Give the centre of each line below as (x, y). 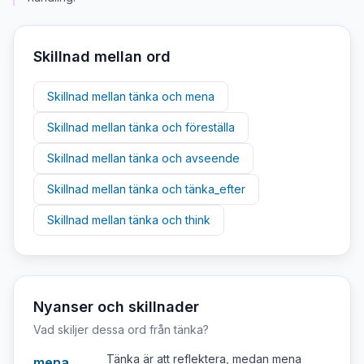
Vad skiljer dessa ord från (104, 329)
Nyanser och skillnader (116, 307)
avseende (212, 158)
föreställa (210, 127)
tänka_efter (215, 189)
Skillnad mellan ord (102, 56)
